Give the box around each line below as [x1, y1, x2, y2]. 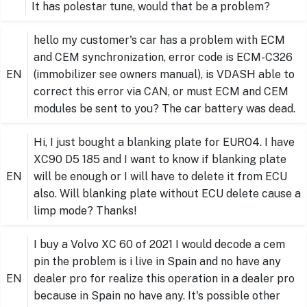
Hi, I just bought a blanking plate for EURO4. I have [34, 136, 295, 149]
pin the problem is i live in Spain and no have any [34, 255, 281, 269]
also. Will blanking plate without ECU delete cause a [34, 187, 301, 201]
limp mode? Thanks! [34, 204, 137, 218]
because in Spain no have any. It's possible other [34, 289, 280, 303]
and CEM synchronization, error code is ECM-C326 [34, 51, 293, 64]
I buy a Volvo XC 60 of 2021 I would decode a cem [34, 238, 285, 251]
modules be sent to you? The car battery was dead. [34, 102, 295, 116]
